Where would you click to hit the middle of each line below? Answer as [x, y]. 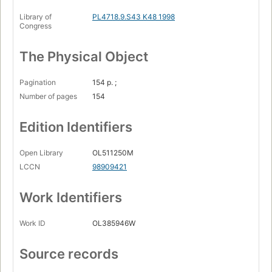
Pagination [38, 83]
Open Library [41, 153]
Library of [36, 17]
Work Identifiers [71, 198]
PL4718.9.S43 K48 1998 [134, 17]
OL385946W [114, 223]
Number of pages [48, 97]
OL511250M [113, 153]
